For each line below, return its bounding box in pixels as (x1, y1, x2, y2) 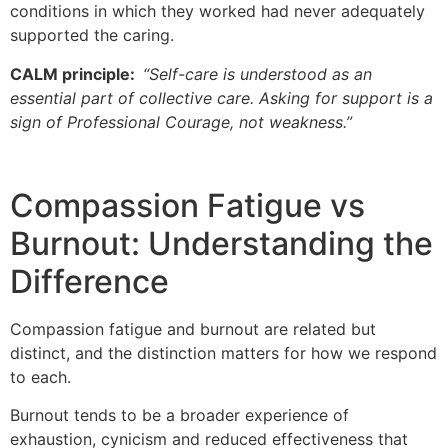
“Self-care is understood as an (143, 63, 372, 84)
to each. (10, 366, 71, 387)
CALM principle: (10, 63, 143, 84)
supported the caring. (10, 25, 174, 46)
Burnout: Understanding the (10, 223, 433, 263)
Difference (10, 261, 169, 301)
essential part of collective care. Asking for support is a (10, 87, 433, 108)
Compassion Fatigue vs (10, 185, 365, 225)
